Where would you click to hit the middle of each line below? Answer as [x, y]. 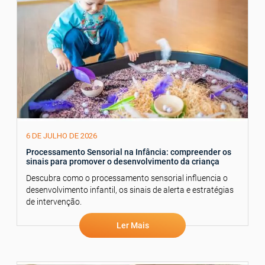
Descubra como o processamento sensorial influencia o [127, 178]
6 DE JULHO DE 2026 [62, 136]
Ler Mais [132, 226]
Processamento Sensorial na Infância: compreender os [129, 152]
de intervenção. [54, 202]
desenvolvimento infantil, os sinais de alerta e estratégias [130, 190]
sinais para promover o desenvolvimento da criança [123, 162]
